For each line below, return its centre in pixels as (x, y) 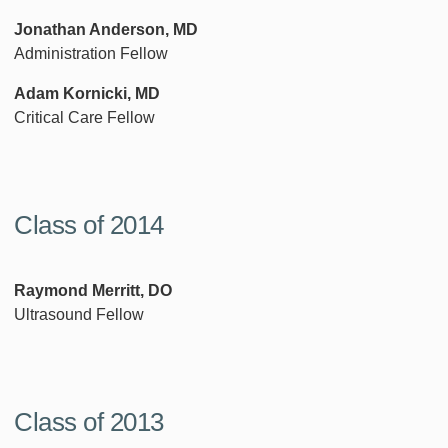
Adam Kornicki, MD (87, 94)
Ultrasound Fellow (79, 315)
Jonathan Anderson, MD (108, 30)
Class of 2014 (89, 224)
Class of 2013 (89, 421)
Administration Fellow (91, 54)
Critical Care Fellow (84, 118)
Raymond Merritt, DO (93, 291)
